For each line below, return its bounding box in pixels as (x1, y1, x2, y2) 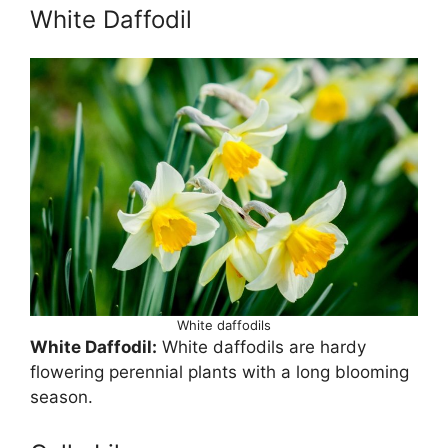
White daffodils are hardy (157, 337, 366, 358)
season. (30, 387, 93, 408)
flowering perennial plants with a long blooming (30, 362, 409, 383)
